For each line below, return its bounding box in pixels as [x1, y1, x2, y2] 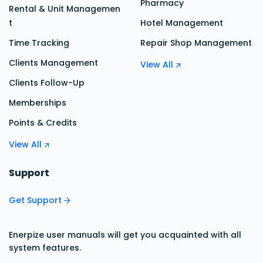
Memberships [9, 97, 66, 109]
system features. [9, 242, 81, 254]
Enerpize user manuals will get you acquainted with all [9, 229, 241, 241]
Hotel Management [140, 17, 223, 29]
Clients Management [9, 57, 98, 69]
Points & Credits [9, 117, 77, 129]
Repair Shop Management [140, 37, 252, 49]
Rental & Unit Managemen [9, 3, 120, 15]
